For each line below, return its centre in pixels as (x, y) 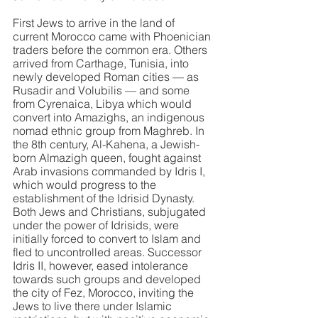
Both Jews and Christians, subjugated (111, 212)
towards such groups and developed (108, 279)
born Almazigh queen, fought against (108, 158)
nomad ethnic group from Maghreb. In (110, 131)
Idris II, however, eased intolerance (102, 265)
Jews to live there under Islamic (94, 306)
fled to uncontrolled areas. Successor (109, 252)
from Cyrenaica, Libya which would (104, 104)
